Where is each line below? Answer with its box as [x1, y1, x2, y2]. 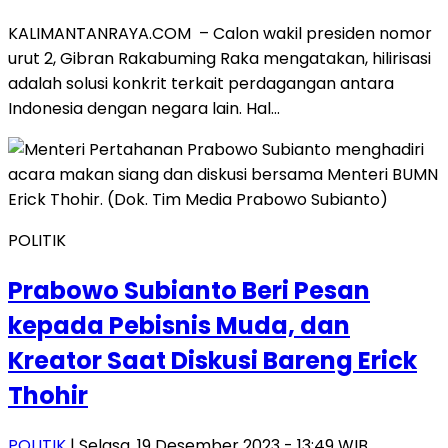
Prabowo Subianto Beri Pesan [8, 273, 370, 307]
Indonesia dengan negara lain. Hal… [8, 97, 280, 121]
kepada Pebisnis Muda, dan [8, 308, 350, 342]
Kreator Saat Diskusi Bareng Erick [8, 343, 417, 377]
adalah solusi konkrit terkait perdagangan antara [8, 72, 394, 96]
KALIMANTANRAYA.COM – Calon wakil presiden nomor [8, 22, 432, 46]
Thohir [8, 378, 88, 412]
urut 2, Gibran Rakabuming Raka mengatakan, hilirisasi [8, 47, 431, 71]
